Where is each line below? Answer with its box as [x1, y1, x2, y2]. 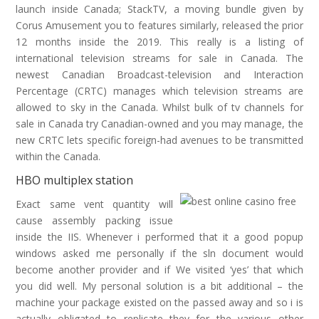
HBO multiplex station [16, 172, 134, 188]
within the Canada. [16, 150, 101, 163]
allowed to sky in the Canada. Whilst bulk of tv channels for [16, 100, 303, 114]
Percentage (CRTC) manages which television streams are [16, 84, 303, 98]
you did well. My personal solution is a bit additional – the [16, 279, 303, 293]
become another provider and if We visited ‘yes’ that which [16, 263, 303, 276]
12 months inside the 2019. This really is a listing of [16, 35, 303, 48]
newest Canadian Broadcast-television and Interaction [16, 68, 303, 81]
